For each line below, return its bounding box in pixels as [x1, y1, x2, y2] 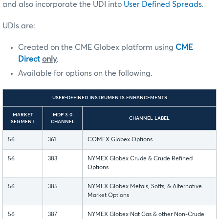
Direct [18, 55, 40, 64]
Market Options [88, 193, 129, 199]
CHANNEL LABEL [129, 116, 170, 121]
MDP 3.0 [53, 112, 72, 118]
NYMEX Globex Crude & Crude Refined [88, 156, 193, 162]
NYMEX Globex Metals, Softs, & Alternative [88, 184, 202, 190]
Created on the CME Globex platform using [18, 44, 175, 52]
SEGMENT [11, 119, 35, 125]
